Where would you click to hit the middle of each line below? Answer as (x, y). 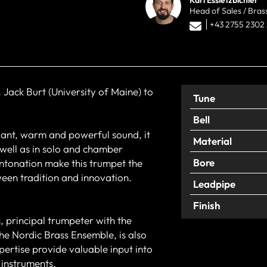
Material (212, 141)
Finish (207, 205)
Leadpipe (214, 184)
